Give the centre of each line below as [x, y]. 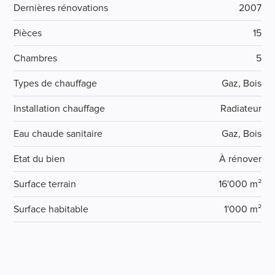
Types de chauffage [56, 83]
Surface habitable [51, 209]
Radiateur [241, 108]
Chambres [36, 58]
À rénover [240, 159]
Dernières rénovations [61, 8]
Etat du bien [40, 159]
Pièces [28, 33]
